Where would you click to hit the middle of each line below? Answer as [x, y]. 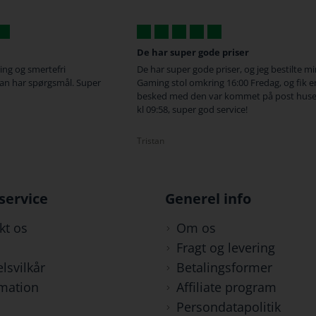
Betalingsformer [224, 267]
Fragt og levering [225, 248]
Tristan [151, 141]
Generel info [208, 199]
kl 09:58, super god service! [192, 109]
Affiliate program [226, 287]
